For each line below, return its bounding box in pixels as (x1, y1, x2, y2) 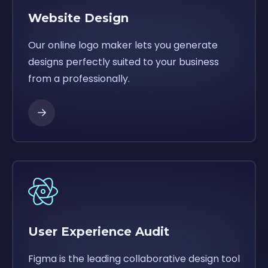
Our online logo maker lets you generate (28, 38, 218, 52)
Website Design (28, 10, 129, 25)
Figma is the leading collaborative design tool (28, 251, 240, 266)
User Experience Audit (28, 224, 169, 239)
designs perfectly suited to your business (28, 54, 219, 69)
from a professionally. (28, 71, 130, 86)
